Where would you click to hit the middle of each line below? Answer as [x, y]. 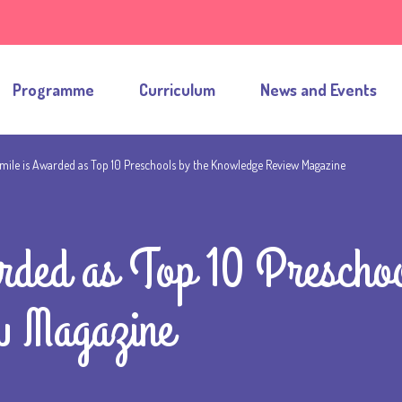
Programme [53, 90]
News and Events [319, 90]
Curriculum [177, 90]
